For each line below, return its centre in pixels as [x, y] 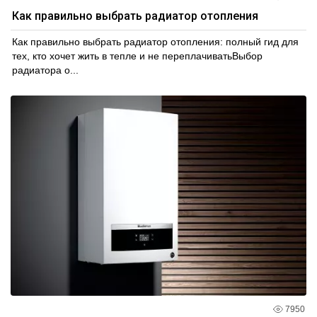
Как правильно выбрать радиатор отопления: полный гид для [155, 41]
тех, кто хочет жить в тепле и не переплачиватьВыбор [137, 56]
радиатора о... [45, 70]
